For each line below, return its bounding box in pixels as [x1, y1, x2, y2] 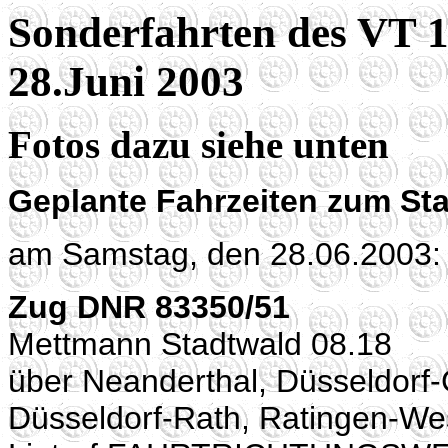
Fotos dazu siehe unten [8, 123, 389, 166]
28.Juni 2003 [8, 58, 244, 105]
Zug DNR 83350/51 [8, 289, 290, 325]
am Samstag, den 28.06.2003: [8, 236, 441, 272]
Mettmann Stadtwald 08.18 [8, 326, 392, 362]
